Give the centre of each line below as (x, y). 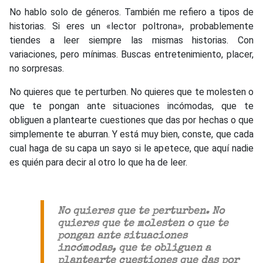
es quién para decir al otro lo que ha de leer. (98, 162)
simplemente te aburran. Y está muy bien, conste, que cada (131, 134)
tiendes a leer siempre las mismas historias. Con (131, 40)
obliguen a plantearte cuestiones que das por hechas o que (131, 120)
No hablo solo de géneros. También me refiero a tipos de (131, 12)
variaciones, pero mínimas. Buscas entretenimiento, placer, (131, 54)
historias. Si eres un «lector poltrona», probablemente (131, 26)
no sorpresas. (37, 68)
